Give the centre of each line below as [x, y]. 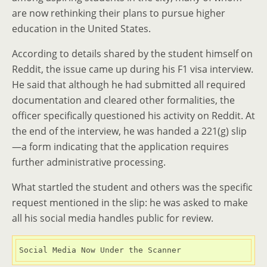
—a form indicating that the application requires [120, 147]
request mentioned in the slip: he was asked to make [130, 203]
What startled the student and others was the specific [132, 187]
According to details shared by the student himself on [132, 54]
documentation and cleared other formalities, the [123, 100]
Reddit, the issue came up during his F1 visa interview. [133, 69]
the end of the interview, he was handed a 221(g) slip [129, 131]
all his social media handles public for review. [113, 218]
